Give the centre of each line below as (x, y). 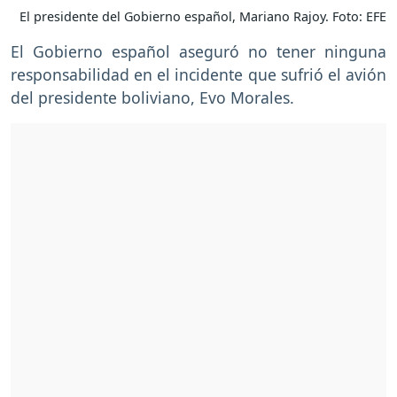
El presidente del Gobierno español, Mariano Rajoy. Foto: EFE (203, 17)
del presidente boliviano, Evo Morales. (152, 98)
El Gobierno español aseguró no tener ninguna (198, 52)
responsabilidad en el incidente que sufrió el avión (198, 75)
